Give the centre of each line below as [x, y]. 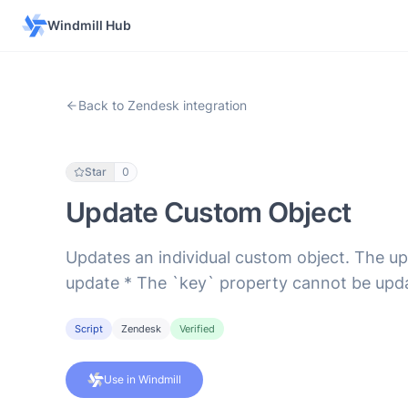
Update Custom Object [208, 212]
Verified [197, 329]
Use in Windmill [143, 379]
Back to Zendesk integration [163, 105]
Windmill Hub [89, 25]
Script [89, 329]
